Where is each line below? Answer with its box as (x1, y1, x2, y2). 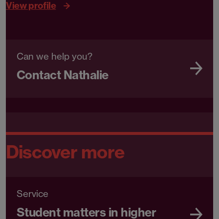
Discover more (6, 141, 125, 163)
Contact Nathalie (17, 67, 109, 83)
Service (17, 188, 48, 200)
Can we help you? (17, 51, 92, 63)
